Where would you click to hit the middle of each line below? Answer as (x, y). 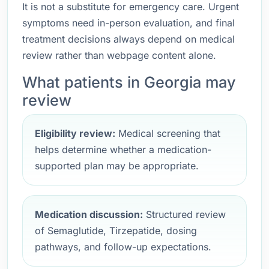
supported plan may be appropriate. (117, 166)
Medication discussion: (89, 214)
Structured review (184, 214)
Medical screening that (168, 133)
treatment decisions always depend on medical (128, 39)
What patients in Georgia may (129, 82)
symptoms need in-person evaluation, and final (128, 23)
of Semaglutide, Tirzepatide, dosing (116, 231)
